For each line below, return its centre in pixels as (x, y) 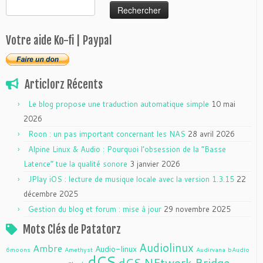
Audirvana (211, 249)
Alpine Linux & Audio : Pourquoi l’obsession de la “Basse (127, 149)
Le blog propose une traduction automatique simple (119, 104)
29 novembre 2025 (197, 209)
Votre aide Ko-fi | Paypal (59, 41)
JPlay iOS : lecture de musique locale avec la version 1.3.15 (131, 179)
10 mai (223, 104)
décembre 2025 (51, 194)
